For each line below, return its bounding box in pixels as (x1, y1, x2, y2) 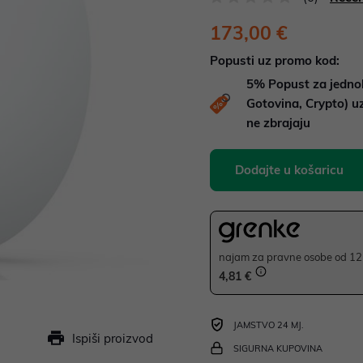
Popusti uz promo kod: (210, 53, 340, 68)
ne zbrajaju (246, 115, 310, 130)
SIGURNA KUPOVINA (233, 343, 322, 355)
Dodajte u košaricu (235, 162, 344, 177)
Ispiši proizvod (72, 331, 153, 346)
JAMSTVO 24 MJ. (233, 319, 304, 331)
